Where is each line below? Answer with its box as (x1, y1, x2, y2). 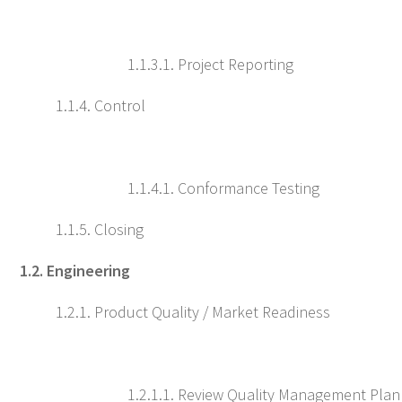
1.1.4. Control (56, 95, 145, 116)
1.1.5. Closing (56, 219, 144, 240)
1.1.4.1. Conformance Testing (127, 178, 319, 198)
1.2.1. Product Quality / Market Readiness (56, 301, 330, 322)
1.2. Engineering (20, 260, 130, 281)
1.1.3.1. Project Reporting (127, 54, 293, 74)
